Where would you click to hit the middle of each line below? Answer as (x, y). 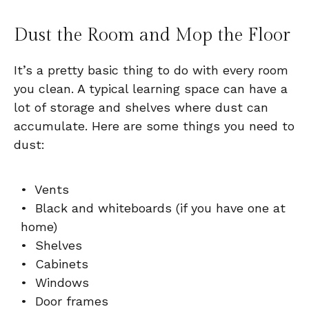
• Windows (55, 282)
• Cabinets (54, 263)
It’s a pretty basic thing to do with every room (151, 70)
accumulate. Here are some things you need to (154, 126)
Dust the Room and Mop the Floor (152, 35)
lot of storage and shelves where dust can (141, 107)
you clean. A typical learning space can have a (151, 88)
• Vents (45, 189)
